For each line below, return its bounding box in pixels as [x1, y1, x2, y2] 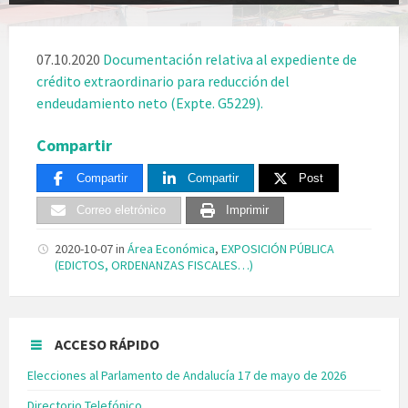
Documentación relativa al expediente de [103, 49, 357, 68]
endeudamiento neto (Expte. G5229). [36, 93, 263, 112]
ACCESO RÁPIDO [55, 335, 159, 354]
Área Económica [127, 240, 215, 258]
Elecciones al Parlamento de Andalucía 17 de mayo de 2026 [27, 367, 346, 384]
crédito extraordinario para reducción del [36, 71, 290, 90]
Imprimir [226, 203, 269, 218]
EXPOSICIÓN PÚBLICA [221, 240, 334, 258]
